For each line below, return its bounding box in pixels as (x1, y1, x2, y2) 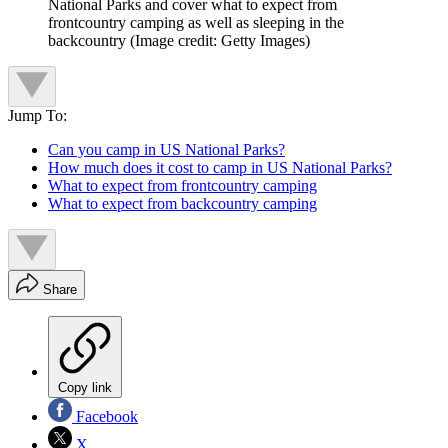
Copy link (58, 379, 112, 395)
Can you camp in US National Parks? (48, 140, 285, 158)
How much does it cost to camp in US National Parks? (48, 158, 392, 176)
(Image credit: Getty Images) (130, 31, 310, 49)
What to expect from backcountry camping (48, 194, 317, 212)
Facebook (72, 407, 138, 425)
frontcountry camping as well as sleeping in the (48, 13, 344, 31)
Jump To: (8, 106, 67, 124)
